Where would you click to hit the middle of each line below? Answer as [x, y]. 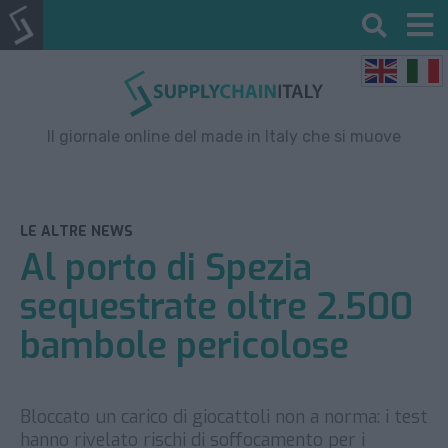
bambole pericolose [184, 345]
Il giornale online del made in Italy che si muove [224, 136]
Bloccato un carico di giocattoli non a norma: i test [224, 416]
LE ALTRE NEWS [76, 231]
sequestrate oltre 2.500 [216, 306]
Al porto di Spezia [166, 267]
